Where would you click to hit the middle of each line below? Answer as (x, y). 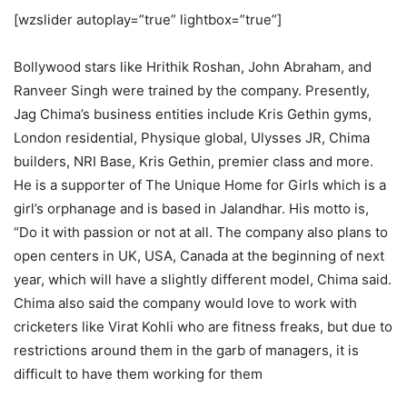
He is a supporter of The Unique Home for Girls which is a (200, 185)
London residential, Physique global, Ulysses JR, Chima (192, 138)
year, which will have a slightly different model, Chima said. (203, 280)
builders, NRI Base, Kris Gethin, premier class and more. (194, 162)
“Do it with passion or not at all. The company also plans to (201, 233)
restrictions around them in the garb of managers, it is (186, 351)
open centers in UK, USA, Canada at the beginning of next (199, 256)
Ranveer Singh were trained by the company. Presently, (192, 91)
